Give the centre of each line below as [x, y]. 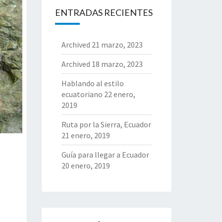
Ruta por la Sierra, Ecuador [106, 124]
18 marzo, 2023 [117, 64]
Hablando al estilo [92, 83]
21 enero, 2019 [85, 135]
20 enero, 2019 [85, 166]
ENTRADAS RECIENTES [104, 12]
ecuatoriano [82, 94]
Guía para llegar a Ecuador [105, 155]
